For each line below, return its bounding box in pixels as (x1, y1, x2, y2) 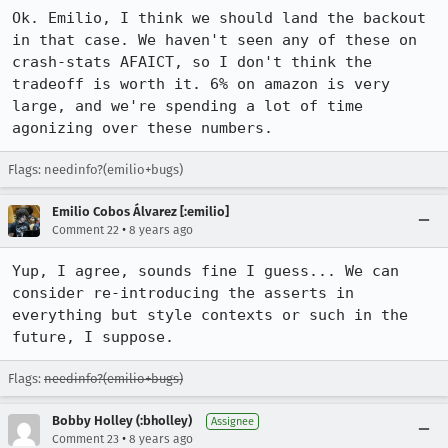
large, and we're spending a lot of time (12, 97, 363, 115)
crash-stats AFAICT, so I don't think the (12, 53, 372, 71)
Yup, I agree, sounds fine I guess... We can (12, 262, 399, 280)
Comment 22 (52, 223, 119, 237)
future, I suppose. (12, 328, 174, 346)
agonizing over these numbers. (12, 119, 273, 137)
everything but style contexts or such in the (12, 306, 408, 324)
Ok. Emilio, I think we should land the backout (12, 9, 426, 27)
